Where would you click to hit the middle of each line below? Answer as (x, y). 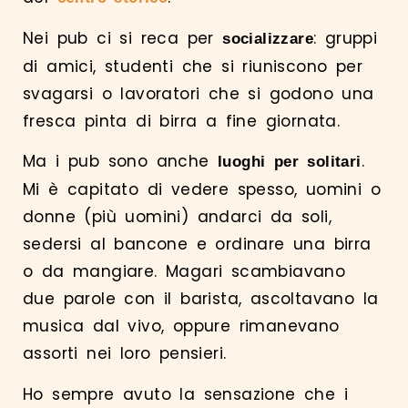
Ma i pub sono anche (120, 162)
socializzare (268, 38)
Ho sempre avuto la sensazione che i (185, 394)
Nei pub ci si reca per (123, 38)
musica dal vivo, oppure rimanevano (181, 326)
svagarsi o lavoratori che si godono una (199, 93)
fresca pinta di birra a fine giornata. (182, 121)
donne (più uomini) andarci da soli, (177, 217)
